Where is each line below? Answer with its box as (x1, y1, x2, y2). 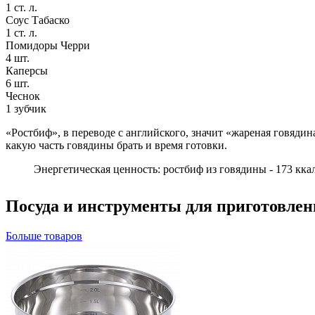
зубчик (11, 102, 46, 115)
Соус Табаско (6, 13, 70, 26)
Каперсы (6, 64, 48, 77)
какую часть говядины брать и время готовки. (6, 139, 227, 151)
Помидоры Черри (6, 39, 90, 51)
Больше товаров (6, 229, 82, 242)
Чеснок (6, 89, 40, 102)
